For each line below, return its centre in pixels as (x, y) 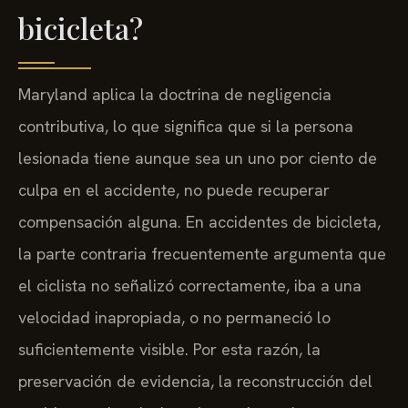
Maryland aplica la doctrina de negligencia (175, 95)
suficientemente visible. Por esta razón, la (169, 350)
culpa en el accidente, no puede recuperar (174, 190)
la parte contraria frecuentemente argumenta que (202, 254)
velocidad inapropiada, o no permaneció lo (174, 318)
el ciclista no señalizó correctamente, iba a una (190, 286)
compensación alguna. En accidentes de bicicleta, (199, 222)
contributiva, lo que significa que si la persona (186, 127)
